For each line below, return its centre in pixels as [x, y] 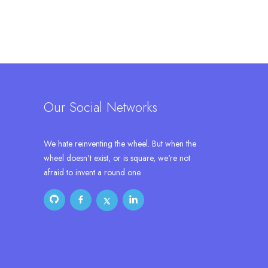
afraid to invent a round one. [93, 173]
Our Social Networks [100, 107]
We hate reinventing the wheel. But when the [120, 144]
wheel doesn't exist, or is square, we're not [117, 158]
